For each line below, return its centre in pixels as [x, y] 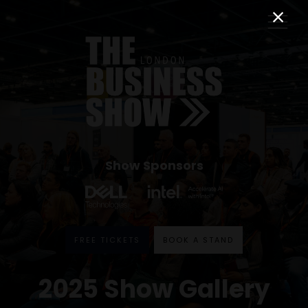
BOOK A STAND [198, 240]
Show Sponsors [154, 166]
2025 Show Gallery [154, 289]
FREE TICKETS [108, 240]
